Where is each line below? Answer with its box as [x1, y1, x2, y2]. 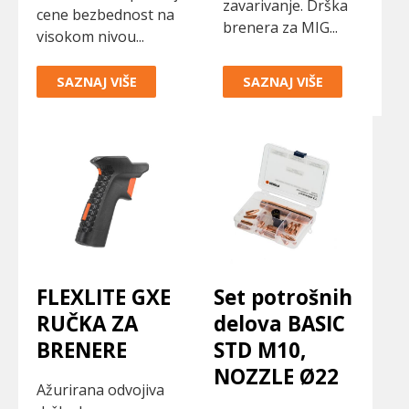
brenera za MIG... [223, 16, 338, 37]
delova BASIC [214, 309, 345, 339]
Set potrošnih [214, 283, 352, 312]
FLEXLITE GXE [37, 283, 171, 312]
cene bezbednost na [37, 4, 174, 25]
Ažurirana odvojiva [37, 380, 164, 401]
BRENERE [37, 336, 127, 365]
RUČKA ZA [37, 309, 138, 339]
